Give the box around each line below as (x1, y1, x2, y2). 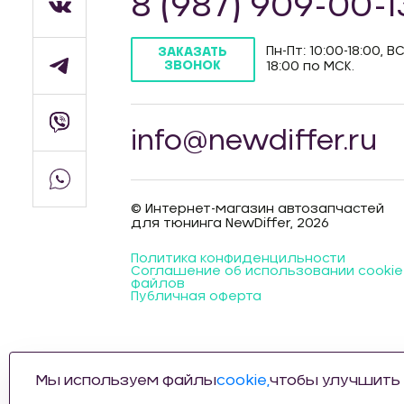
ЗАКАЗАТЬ (158, 46, 228, 59)
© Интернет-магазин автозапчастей (130, 203, 384, 216)
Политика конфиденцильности (130, 252, 345, 265)
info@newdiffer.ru (130, 128, 377, 155)
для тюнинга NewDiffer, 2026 (130, 217, 329, 230)
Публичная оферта (130, 290, 262, 303)
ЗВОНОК (164, 60, 222, 72)
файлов (130, 278, 185, 290)
